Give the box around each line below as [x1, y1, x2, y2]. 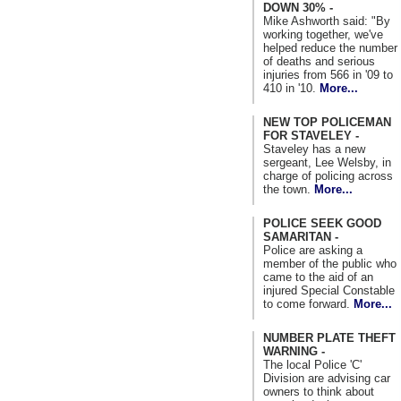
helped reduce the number [263, 40, 397, 55]
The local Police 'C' [263, 357, 362, 371]
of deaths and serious [263, 54, 375, 68]
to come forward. [263, 296, 354, 311]
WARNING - [263, 344, 325, 358]
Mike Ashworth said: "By [263, 13, 390, 28]
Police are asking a [263, 243, 363, 257]
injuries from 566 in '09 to [263, 67, 393, 81]
